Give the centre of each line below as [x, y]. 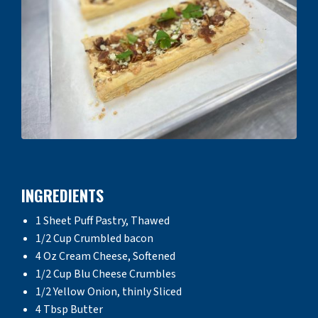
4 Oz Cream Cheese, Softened [105, 256]
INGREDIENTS [62, 195]
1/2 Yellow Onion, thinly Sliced [109, 291]
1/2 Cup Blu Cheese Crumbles [106, 274]
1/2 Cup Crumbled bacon [94, 238]
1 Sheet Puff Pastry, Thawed [103, 220]
